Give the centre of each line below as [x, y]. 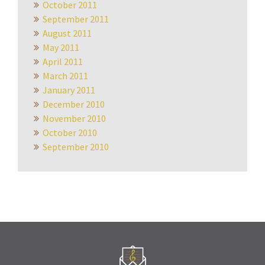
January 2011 [69, 90]
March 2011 [65, 76]
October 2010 [70, 132]
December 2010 [74, 104]
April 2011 [63, 62]
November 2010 [74, 118]
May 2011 [61, 47]
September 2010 [76, 147]
